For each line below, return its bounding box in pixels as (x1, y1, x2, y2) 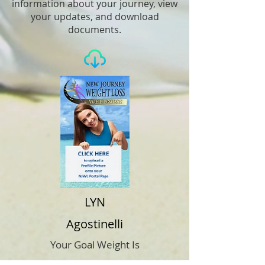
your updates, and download (30, 10, 159, 23)
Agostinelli (66, 216, 123, 232)
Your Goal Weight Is (50, 238, 140, 251)
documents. (68, 23, 121, 36)
